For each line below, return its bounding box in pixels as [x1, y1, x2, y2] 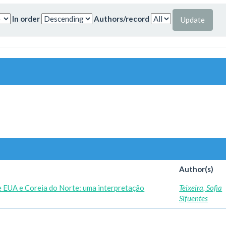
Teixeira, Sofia [179, 183, 222, 192]
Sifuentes [179, 194, 208, 203]
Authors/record [94, 14, 149, 24]
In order [12, 14, 40, 24]
